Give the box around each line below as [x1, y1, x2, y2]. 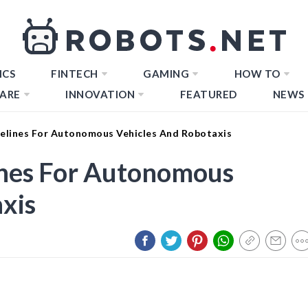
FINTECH [51, 67, 98, 80]
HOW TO [234, 67, 280, 80]
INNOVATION [65, 88, 135, 100]
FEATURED [179, 88, 237, 100]
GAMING [143, 67, 189, 80]
